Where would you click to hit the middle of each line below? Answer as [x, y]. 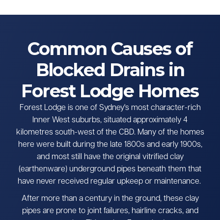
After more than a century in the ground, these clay [110, 199]
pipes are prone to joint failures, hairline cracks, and [110, 211]
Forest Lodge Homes [110, 91]
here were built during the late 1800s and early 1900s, [110, 145]
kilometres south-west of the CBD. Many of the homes [110, 132]
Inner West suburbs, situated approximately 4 [110, 120]
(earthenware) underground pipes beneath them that [110, 169]
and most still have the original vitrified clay [110, 157]
